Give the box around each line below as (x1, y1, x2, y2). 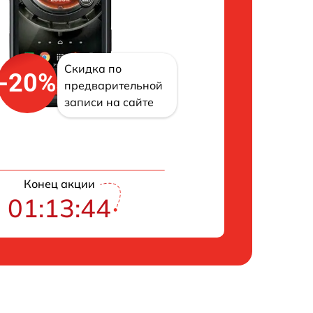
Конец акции (23, 177, 95, 191)
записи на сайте (64, 95, 154, 110)
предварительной (64, 78, 163, 93)
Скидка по (64, 61, 122, 76)
